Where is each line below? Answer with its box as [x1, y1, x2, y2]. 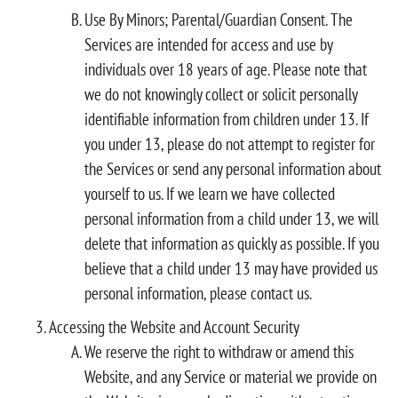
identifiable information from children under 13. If [84, 107, 369, 130]
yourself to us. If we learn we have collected [84, 182, 335, 204]
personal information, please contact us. [84, 282, 312, 304]
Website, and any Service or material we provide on [84, 365, 377, 387]
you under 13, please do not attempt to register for [84, 132, 375, 155]
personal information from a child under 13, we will [84, 207, 378, 229]
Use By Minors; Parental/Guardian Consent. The [84, 8, 353, 30]
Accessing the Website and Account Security [49, 315, 299, 338]
